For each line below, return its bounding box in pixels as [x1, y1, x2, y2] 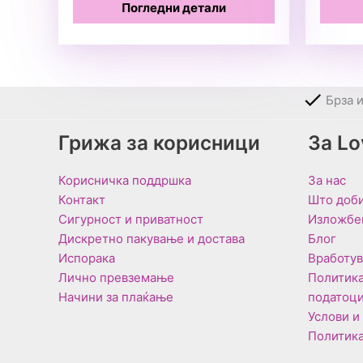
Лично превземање [58, 270, 174, 286]
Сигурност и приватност [58, 211, 203, 228]
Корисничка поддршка [58, 173, 191, 189]
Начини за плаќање [58, 289, 173, 305]
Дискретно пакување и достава [58, 231, 245, 247]
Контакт [58, 192, 105, 208]
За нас [307, 173, 346, 189]
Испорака [58, 250, 115, 267]
